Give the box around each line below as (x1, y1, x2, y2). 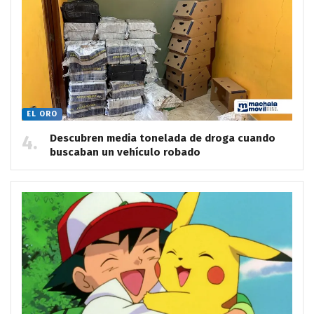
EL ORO (27, 109, 57, 118)
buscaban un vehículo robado (50, 145, 200, 158)
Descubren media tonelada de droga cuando (50, 131, 275, 144)
